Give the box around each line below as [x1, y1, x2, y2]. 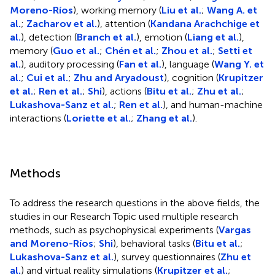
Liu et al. [161, 4, 201, 16]
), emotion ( [136, 31, 187, 43]
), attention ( [97, 17, 150, 29]
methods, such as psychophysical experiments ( [10, 223, 219, 236]
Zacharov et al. [26, 17, 97, 29]
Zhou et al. [161, 44, 212, 56]
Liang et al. [187, 31, 239, 43]
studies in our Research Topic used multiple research [10, 210, 238, 222]
